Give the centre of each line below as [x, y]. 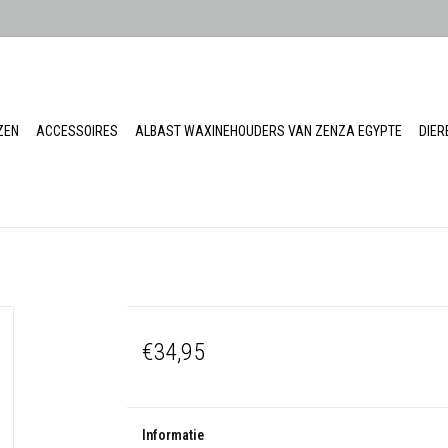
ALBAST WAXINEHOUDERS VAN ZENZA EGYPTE [268, 131]
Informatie [172, 435]
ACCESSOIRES [77, 131]
